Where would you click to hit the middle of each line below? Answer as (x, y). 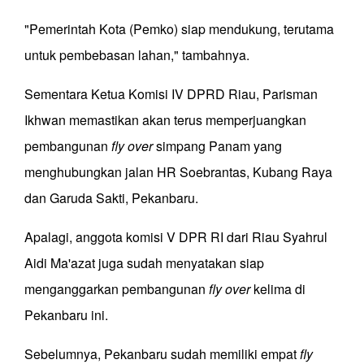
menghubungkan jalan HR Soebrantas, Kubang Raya (178, 172)
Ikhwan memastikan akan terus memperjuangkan (165, 120)
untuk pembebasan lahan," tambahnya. (137, 55)
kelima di (278, 289)
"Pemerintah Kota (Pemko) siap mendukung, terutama (179, 29)
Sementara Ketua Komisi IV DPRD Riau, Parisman (171, 94)
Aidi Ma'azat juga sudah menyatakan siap (144, 263)
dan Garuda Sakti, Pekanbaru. (111, 198)
